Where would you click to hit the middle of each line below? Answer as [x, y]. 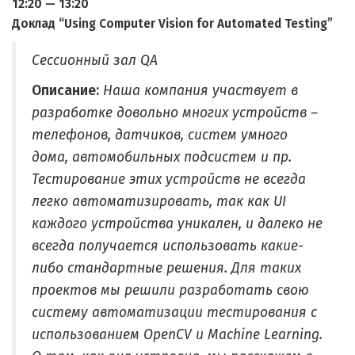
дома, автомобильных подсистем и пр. [162, 157]
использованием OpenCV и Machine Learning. [177, 335]
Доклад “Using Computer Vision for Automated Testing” [172, 24]
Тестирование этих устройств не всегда [169, 179]
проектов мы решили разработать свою [170, 290]
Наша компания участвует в [200, 91]
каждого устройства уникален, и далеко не [177, 224]
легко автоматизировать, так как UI [159, 202]
